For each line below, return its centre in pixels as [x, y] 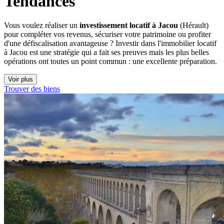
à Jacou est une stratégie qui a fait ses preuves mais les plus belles [106, 52]
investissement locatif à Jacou [129, 25]
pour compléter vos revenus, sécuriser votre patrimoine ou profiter [107, 34]
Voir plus [20, 79]
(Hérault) [193, 25]
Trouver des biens [32, 88]
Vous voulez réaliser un [42, 25]
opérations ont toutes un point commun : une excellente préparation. [110, 61]
